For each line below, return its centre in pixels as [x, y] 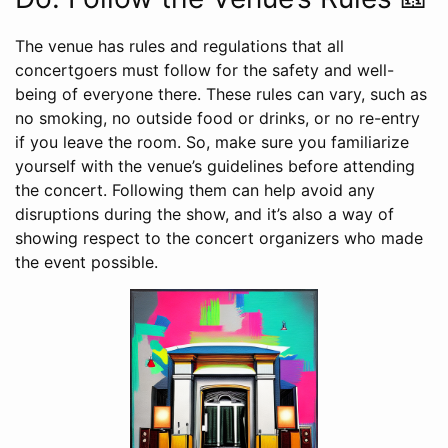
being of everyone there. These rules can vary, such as [221, 94]
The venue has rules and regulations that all [179, 46]
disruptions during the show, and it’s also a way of [204, 214]
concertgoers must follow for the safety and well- [204, 70]
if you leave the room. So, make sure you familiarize [212, 142]
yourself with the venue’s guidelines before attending [215, 166]
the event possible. [86, 262]
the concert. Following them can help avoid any [195, 190]
